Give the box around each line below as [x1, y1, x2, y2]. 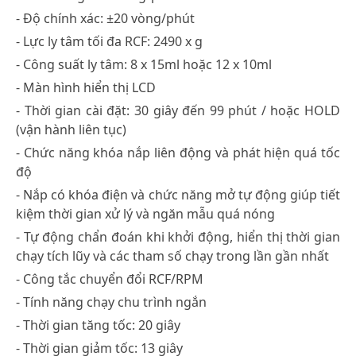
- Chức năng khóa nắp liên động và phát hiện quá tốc [16, 143, 340, 161]
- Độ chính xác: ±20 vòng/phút [16, 9, 195, 27]
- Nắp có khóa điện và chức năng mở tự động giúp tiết [16, 185, 340, 203]
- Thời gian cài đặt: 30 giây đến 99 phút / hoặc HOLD [16, 101, 340, 119]
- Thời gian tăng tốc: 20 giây [16, 315, 180, 334]
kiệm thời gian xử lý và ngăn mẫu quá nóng [16, 204, 275, 222]
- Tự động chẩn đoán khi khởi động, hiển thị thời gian [16, 227, 340, 246]
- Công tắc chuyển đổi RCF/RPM [16, 269, 203, 288]
